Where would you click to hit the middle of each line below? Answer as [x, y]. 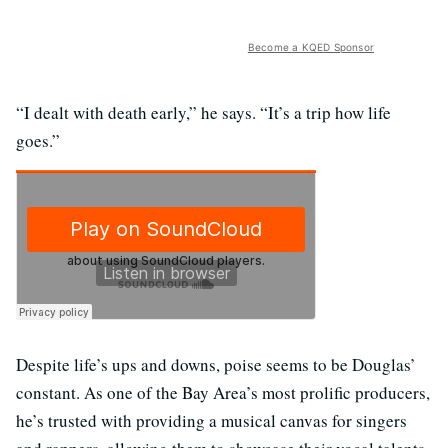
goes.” [38, 140]
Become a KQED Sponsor [310, 46]
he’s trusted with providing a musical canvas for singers [211, 420]
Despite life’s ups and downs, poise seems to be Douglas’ [216, 364]
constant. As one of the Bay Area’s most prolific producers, [223, 392]
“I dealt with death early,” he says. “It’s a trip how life [203, 112]
